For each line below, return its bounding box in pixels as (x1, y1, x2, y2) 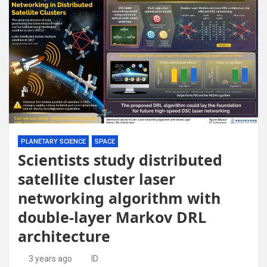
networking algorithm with (18, 188, 221, 208)
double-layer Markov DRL (18, 207, 206, 227)
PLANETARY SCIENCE (21, 138, 86, 145)
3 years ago (28, 254, 72, 263)
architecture (18, 226, 110, 246)
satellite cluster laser (18, 169, 175, 189)
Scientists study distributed (18, 150, 222, 170)
